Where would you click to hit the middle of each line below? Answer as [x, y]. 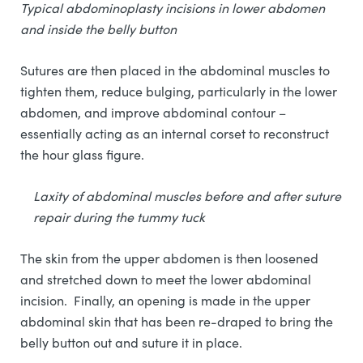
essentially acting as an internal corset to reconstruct [175, 133]
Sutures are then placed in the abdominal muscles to [175, 70]
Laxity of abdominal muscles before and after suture [187, 195]
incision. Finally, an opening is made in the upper [165, 300]
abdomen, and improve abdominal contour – [153, 112]
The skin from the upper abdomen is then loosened [169, 258]
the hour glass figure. [84, 154]
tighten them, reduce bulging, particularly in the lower [179, 91]
